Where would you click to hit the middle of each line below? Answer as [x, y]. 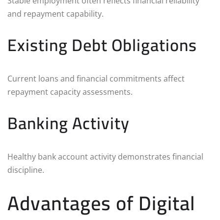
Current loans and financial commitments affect [96, 78]
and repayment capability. [55, 14]
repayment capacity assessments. [70, 92]
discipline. [26, 170]
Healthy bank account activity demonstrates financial [105, 156]
